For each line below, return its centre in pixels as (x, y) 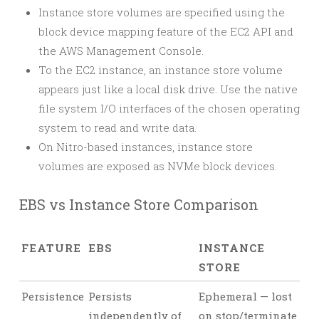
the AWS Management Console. (121, 51)
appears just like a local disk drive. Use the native (168, 89)
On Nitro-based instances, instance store (146, 147)
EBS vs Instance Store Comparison (139, 204)
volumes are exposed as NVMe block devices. (158, 166)
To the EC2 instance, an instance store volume (161, 70)
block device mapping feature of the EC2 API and (166, 31)
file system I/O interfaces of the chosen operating (169, 108)
